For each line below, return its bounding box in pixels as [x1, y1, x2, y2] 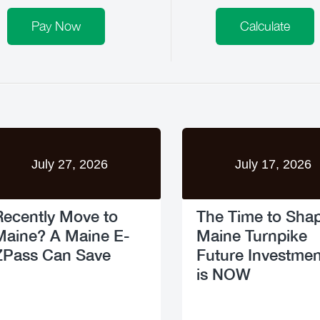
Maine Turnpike [196, 226, 307, 245]
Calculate [239, 19, 290, 34]
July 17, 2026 [235, 157, 311, 171]
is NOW [196, 264, 251, 284]
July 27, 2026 [31, 157, 108, 171]
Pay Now [31, 19, 81, 34]
